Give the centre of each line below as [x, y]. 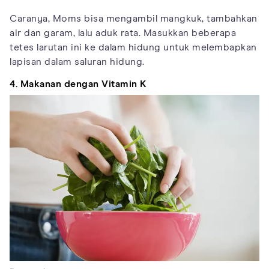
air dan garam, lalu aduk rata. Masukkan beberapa [123, 33]
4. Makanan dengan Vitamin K [78, 84]
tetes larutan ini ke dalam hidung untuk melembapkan [133, 47]
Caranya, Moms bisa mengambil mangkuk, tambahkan [134, 18]
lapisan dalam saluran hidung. [77, 62]
